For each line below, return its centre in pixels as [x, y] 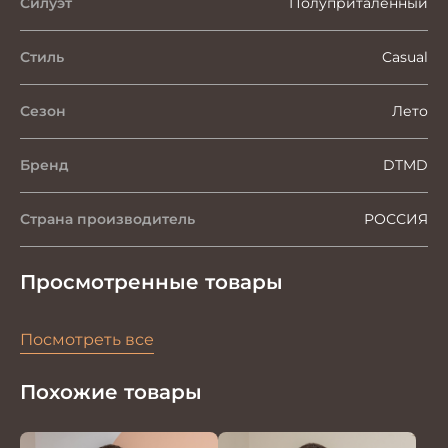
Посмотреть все [87, 339]
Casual [405, 57]
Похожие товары [111, 392]
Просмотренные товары [151, 282]
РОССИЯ [396, 219]
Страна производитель [107, 219]
